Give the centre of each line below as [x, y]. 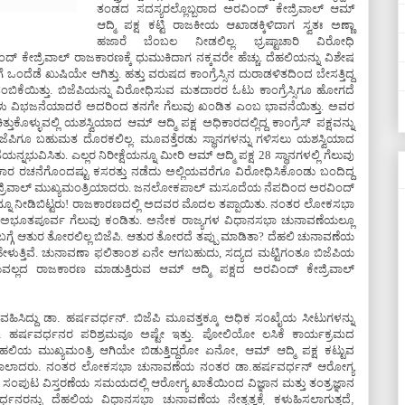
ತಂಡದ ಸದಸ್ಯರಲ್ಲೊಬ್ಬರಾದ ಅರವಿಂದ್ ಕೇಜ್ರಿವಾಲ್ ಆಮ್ [226, 9]
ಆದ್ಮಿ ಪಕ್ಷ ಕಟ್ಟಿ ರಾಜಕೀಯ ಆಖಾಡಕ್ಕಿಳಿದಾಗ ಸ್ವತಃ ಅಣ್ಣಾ [226, 25]
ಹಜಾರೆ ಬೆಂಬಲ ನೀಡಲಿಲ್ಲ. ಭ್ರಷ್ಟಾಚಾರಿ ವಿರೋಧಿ [226, 41]
